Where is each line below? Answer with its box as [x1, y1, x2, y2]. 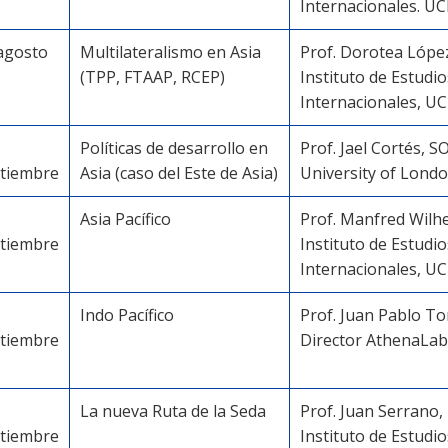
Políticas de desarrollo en [80, 137, 268, 159]
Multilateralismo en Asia [80, 41, 261, 63]
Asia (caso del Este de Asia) [80, 162, 278, 184]
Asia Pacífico [80, 208, 171, 230]
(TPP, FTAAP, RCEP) [80, 66, 225, 88]
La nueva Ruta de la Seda [80, 400, 266, 422]
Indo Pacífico [80, 304, 174, 326]
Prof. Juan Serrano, [300, 400, 443, 422]
